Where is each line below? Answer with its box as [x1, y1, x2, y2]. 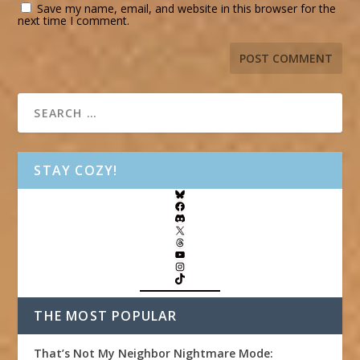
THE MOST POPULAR [34, 306, 178, 325]
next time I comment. [18, 12, 130, 28]
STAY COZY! [34, 161, 118, 179]
